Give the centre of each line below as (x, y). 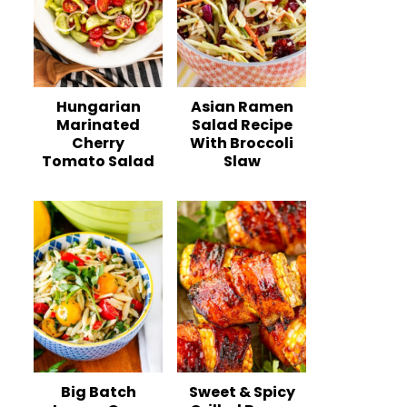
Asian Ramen (242, 106)
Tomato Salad (98, 161)
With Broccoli (242, 143)
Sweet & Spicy (242, 392)
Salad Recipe (242, 124)
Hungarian (98, 106)
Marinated (98, 124)
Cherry (98, 143)
